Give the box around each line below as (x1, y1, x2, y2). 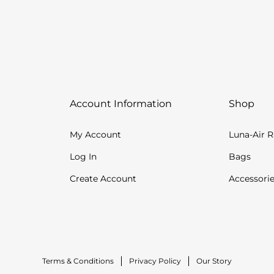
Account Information (69, 97, 172, 109)
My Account (69, 128, 121, 140)
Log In (69, 150, 97, 162)
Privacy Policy (129, 256, 181, 265)
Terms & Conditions (42, 256, 114, 265)
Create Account (69, 172, 136, 184)
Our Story (196, 256, 232, 265)
